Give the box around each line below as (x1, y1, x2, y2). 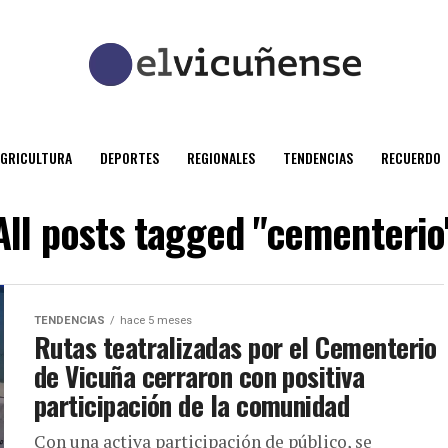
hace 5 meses (120, 314, 192, 327)
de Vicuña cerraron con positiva (34, 356, 365, 396)
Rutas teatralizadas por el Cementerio (34, 327, 437, 367)
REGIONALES (187, 147, 255, 168)
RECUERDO (381, 147, 441, 168)
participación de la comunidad (34, 385, 350, 425)
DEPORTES (100, 147, 159, 168)
